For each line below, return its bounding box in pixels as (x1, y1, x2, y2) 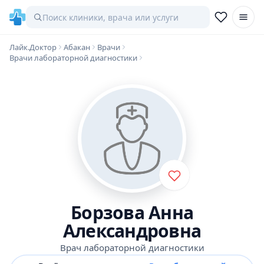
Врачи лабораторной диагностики (9, 52, 137, 63)
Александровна (62, 219, 202, 243)
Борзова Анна (71, 200, 193, 225)
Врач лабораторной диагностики (60, 242, 204, 253)
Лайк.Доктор (9, 42, 57, 52)
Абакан (64, 42, 90, 52)
